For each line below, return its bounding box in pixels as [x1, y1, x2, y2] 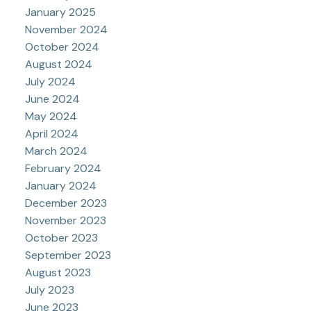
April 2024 [24, 126, 78, 142]
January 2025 [24, 5, 96, 20]
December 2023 [24, 196, 107, 211]
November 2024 [24, 22, 108, 37]
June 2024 [24, 92, 80, 107]
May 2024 [24, 109, 77, 124]
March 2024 [24, 144, 87, 159]
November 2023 [24, 213, 106, 228]
